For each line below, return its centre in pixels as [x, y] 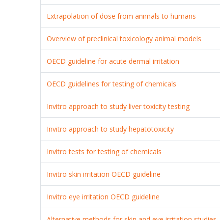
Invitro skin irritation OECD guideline [104, 174]
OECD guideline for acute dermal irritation [113, 61]
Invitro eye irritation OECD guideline [103, 196]
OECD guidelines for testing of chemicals [112, 83]
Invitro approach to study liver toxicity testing [118, 106]
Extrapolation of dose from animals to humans [122, 16]
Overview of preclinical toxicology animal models [124, 38]
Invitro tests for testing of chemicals [104, 151]
